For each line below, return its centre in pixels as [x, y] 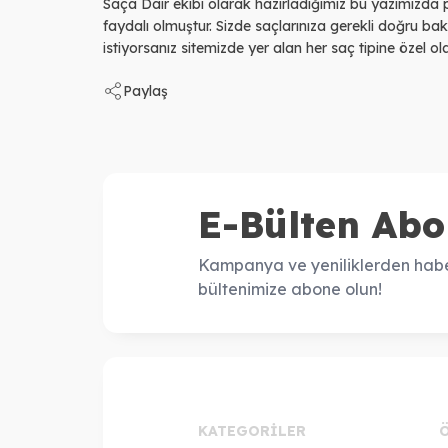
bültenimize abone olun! [289, 288]
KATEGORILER [251, 430]
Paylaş [145, 90]
